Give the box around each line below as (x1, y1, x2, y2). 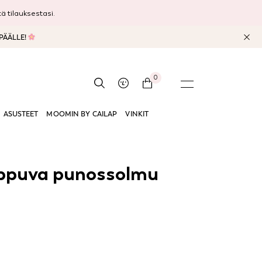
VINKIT (125, 110, 149, 118)
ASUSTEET (3, 110, 39, 118)
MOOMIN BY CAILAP (46, 110, 118, 118)
